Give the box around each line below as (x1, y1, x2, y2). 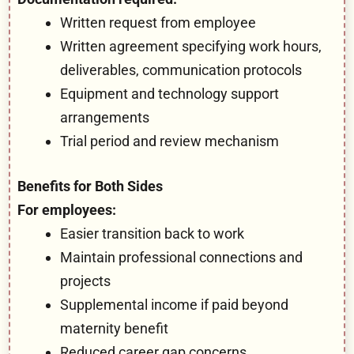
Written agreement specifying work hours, (60, 37, 322, 55)
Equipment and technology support (60, 85, 279, 102)
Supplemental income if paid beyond (60, 296, 288, 313)
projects (60, 272, 111, 289)
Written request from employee (60, 13, 256, 31)
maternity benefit (60, 319, 168, 337)
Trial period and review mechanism (60, 132, 279, 149)
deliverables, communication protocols (60, 61, 302, 78)
